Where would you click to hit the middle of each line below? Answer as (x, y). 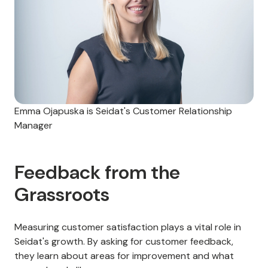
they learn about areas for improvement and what (124, 256)
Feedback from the (97, 173)
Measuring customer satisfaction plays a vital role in (128, 227)
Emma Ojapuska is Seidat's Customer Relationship (123, 111)
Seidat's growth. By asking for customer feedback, (124, 242)
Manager (33, 126)
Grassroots (62, 195)
